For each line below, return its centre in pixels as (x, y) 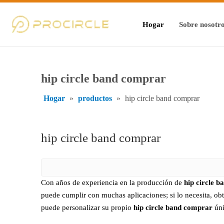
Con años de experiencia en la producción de (112, 182)
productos (95, 98)
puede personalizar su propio (87, 207)
